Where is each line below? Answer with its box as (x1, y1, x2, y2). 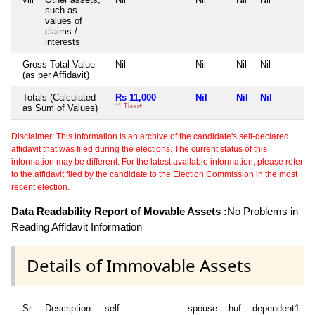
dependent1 (252, 302, 300, 314)
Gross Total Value (22, 59, 95, 70)
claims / (45, 26, 77, 37)
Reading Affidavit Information (11, 221, 142, 233)
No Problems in (227, 205, 298, 218)
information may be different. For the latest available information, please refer (11, 157, 303, 167)
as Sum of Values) (22, 103, 98, 114)
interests (45, 37, 80, 48)
